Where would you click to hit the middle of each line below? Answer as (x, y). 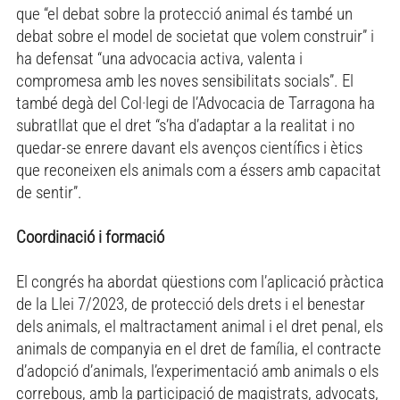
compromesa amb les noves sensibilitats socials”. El (185, 81)
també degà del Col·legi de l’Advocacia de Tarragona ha (196, 104)
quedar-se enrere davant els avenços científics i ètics (189, 148)
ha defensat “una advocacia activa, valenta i (159, 59)
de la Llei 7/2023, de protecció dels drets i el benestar (191, 304)
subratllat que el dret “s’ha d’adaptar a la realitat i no (185, 126)
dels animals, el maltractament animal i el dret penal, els (200, 327)
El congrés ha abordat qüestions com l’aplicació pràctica (200, 282)
